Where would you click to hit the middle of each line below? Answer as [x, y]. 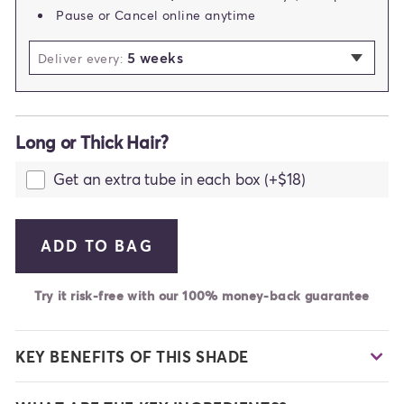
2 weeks [77, 87]
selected [213, 58]
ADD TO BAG [96, 245]
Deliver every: [82, 59]
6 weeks [77, 194]
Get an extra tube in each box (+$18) [179, 179]
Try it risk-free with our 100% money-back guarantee [202, 295]
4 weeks [77, 141]
